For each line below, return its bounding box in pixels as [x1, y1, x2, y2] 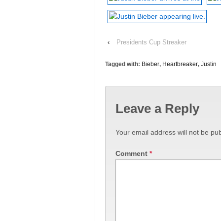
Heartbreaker [162, 60, 198, 68]
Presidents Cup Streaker [116, 38, 186, 46]
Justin [201, 60, 217, 68]
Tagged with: [105, 60, 142, 68]
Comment [115, 149, 149, 157]
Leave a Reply [115, 101, 199, 116]
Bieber [142, 60, 159, 68]
